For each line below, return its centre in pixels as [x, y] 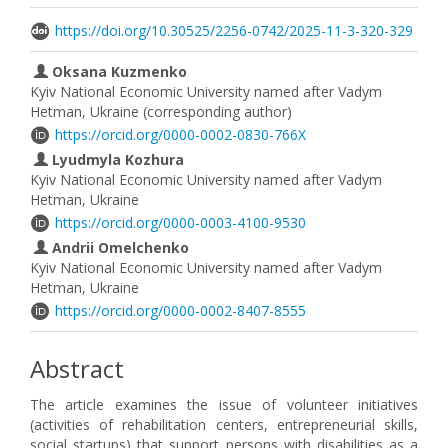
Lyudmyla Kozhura [116, 159]
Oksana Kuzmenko [117, 71]
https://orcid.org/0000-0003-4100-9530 [180, 222]
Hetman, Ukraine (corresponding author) [161, 111]
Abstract [77, 368]
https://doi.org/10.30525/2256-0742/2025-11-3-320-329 [234, 30]
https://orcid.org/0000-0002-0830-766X [180, 134]
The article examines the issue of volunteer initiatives [224, 404]
